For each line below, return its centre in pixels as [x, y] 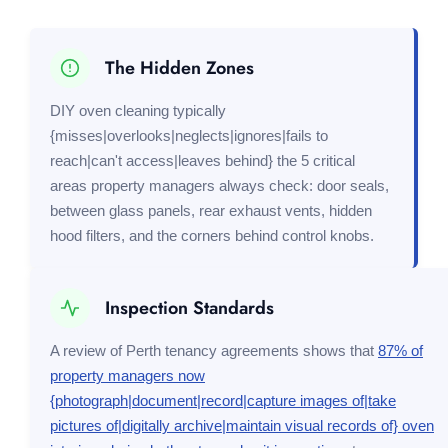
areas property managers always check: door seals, [219, 185]
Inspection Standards [189, 307]
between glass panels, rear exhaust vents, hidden [211, 210]
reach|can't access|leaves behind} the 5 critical [202, 160]
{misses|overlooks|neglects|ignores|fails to [189, 135]
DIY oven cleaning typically [138, 110]
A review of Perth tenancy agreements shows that [214, 350]
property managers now [127, 375]
